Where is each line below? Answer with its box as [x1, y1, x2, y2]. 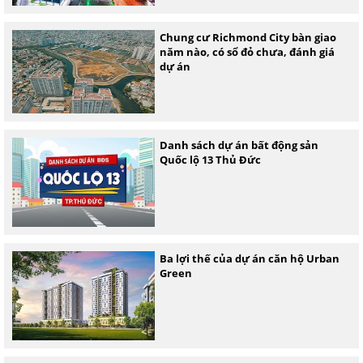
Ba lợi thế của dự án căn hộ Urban [159, 251, 340, 267]
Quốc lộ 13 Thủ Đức [159, 152, 261, 168]
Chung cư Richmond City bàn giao [159, 30, 336, 45]
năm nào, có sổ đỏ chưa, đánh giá [159, 45, 335, 59]
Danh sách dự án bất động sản [159, 138, 318, 153]
